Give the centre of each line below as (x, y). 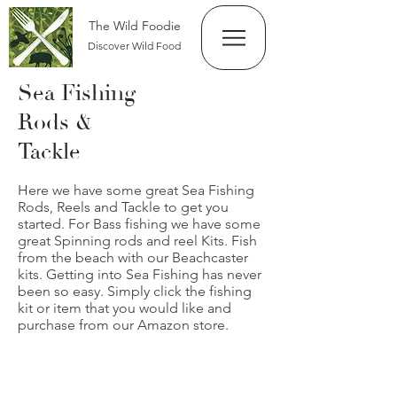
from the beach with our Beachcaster (133, 257)
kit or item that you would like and (125, 308)
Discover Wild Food (134, 46)
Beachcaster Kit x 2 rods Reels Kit (155, 370)
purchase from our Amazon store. (125, 325)
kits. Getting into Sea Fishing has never (140, 274)
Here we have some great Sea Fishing (136, 190)
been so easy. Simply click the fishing (135, 291)
